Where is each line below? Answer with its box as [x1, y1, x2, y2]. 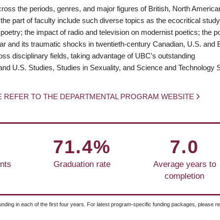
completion [165, 171, 204, 180]
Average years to [153, 159, 216, 168]
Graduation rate [53, 159, 110, 168]
